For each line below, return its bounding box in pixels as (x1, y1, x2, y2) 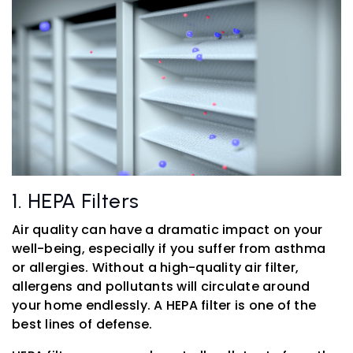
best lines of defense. (12, 314, 153, 333)
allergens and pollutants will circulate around (12, 277, 310, 295)
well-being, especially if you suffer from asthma (12, 239, 325, 258)
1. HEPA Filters (12, 188, 139, 214)
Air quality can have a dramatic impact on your (12, 220, 323, 239)
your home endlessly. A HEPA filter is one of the (12, 295, 316, 314)
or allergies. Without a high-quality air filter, (12, 258, 299, 277)
